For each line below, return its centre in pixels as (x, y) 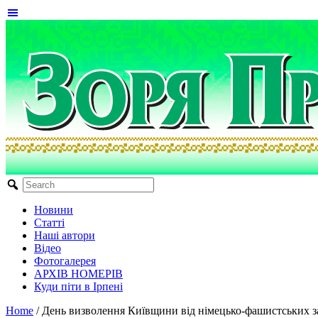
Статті (49, 223)
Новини (54, 210)
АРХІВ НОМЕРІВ (78, 274)
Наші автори (65, 235)
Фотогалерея (65, 261)
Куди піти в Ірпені (78, 286)
